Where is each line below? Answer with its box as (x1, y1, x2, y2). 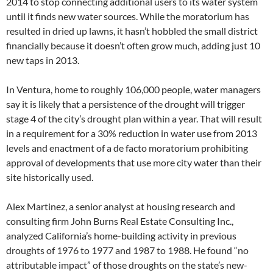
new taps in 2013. (6, 54, 79, 66)
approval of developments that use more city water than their (6, 156, 261, 168)
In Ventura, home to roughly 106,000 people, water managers (6, 83, 261, 95)
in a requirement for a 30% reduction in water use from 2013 (6, 127, 257, 139)
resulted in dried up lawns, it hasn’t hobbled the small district (6, 24, 258, 37)
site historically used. (6, 171, 93, 183)
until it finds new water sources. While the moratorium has (6, 10, 249, 22)
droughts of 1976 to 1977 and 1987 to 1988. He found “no (6, 244, 249, 256)
